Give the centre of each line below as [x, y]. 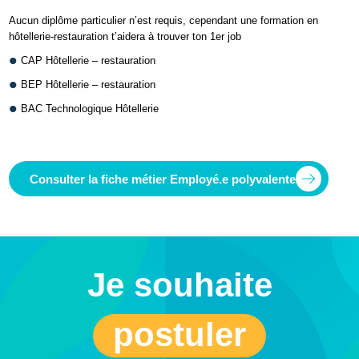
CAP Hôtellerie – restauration [89, 61]
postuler [179, 335]
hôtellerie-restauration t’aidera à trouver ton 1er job [125, 37]
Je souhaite [179, 285]
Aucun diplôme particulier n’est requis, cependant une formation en [164, 21]
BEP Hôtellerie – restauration [89, 85]
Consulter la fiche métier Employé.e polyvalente [163, 179]
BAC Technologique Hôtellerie [90, 109]
